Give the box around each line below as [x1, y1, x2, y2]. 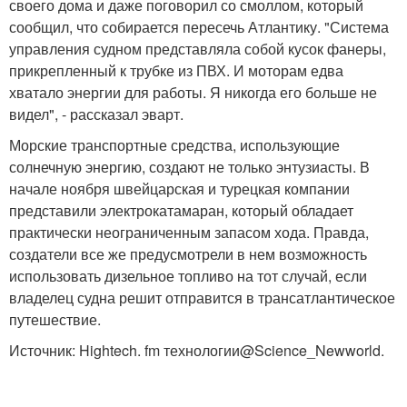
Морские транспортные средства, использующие [9, 134, 340, 155]
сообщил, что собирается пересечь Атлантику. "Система [9, 15, 389, 37]
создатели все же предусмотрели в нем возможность [9, 243, 367, 264]
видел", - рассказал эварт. [9, 103, 184, 124]
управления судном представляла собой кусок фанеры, [9, 37, 386, 59]
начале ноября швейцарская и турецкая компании [9, 177, 350, 199]
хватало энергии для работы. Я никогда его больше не [9, 81, 377, 103]
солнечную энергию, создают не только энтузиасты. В [9, 155, 370, 177]
